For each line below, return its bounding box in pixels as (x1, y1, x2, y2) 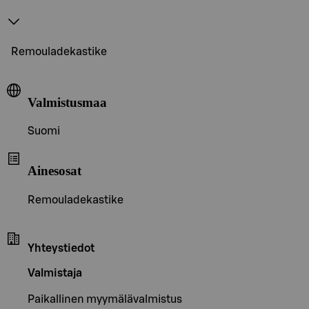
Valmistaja (28, 267, 82, 279)
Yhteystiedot (28, 242, 94, 254)
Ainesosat (28, 163, 81, 178)
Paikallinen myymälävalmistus (28, 293, 182, 305)
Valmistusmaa (28, 94, 107, 110)
